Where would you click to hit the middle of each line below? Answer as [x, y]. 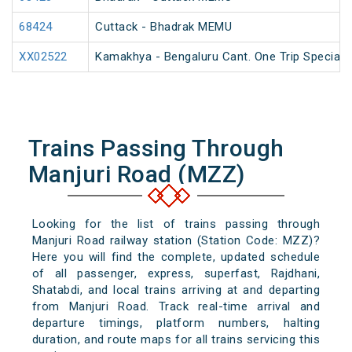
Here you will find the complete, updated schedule [176, 257]
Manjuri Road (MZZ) [136, 174]
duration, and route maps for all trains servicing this [176, 340]
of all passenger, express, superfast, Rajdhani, [176, 274]
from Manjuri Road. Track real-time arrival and [176, 307]
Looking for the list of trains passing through [176, 224]
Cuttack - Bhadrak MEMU [163, 27]
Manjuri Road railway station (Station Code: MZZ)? [176, 241]
